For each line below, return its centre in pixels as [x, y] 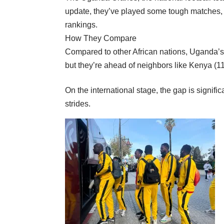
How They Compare [101, 38]
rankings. [81, 25]
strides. [78, 104]
